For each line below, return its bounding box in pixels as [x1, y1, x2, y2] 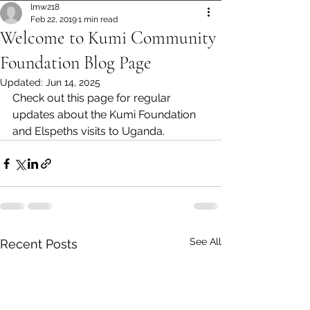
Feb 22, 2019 [30, 15, 77, 24]
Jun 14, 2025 [46, 77, 100, 88]
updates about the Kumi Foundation [12, 108, 199, 121]
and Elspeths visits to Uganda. [12, 125, 165, 138]
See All [190, 236, 221, 247]
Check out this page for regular [12, 91, 174, 104]
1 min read [78, 15, 118, 24]
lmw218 [30, 2, 60, 12]
